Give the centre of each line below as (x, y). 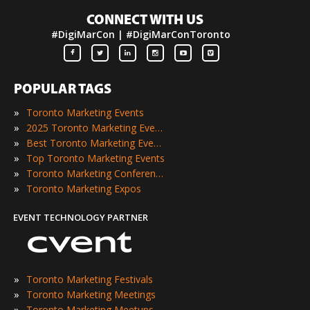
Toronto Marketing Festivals (90, 280)
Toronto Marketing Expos (84, 189)
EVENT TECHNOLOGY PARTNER (81, 218)
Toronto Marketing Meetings (91, 295)
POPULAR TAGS (63, 90)
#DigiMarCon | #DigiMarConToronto (141, 34)
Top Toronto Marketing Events (95, 158)
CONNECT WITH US (145, 20)
